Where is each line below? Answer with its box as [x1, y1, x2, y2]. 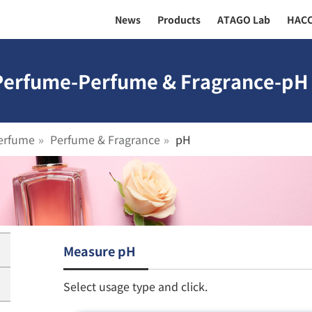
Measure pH [63, 242, 136, 260]
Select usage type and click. [63, 277, 208, 295]
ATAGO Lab [217, 13, 270, 26]
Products [157, 13, 201, 26]
